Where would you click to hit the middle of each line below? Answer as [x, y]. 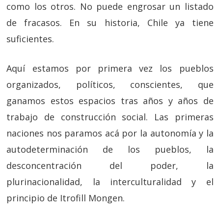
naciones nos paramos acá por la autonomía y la [110, 133]
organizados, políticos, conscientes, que [110, 84]
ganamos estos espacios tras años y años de [110, 101]
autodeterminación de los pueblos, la [110, 149]
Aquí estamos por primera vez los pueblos [110, 68]
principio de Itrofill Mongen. [66, 198]
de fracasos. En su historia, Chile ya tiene [110, 23]
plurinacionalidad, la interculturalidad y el [110, 182]
